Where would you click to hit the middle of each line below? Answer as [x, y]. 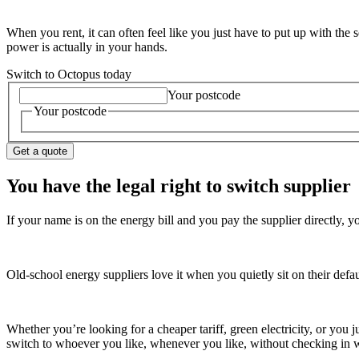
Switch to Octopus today [69, 74]
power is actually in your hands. [87, 46]
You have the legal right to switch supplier [179, 186]
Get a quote [40, 151]
